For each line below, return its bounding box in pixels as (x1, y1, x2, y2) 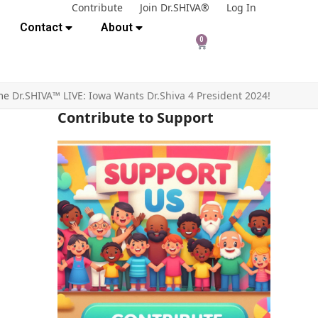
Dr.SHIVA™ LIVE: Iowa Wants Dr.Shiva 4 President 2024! (11, 89, 270, 103)
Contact (19, 21, 62, 34)
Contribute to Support (57, 108, 214, 128)
